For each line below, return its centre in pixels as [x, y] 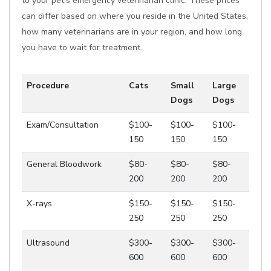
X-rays [39, 204]
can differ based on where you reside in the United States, [135, 16]
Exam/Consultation [63, 125]
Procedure [48, 86]
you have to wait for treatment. [82, 47]
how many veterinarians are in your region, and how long [132, 32]
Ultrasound [48, 243]
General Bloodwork [64, 164]
